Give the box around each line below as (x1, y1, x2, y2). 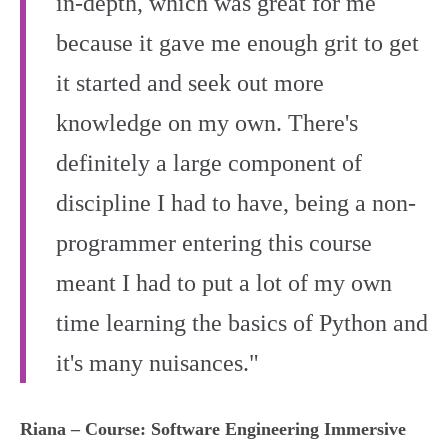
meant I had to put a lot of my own (56, 270, 392, 296)
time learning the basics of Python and (56, 310, 428, 336)
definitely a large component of (56, 150, 362, 176)
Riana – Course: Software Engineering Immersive (20, 419, 406, 439)
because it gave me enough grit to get (56, 30, 419, 56)
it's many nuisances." (56, 350, 259, 376)
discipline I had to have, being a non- (56, 190, 416, 216)
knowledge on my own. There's (56, 110, 358, 136)
